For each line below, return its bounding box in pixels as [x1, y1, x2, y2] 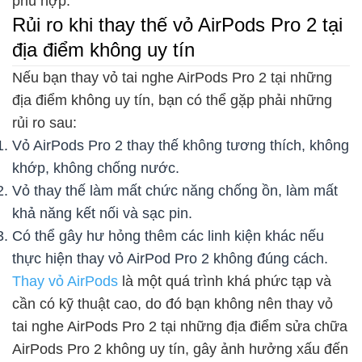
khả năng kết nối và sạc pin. [12, 205, 192, 222]
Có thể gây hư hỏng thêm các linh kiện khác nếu [12, 228, 324, 245]
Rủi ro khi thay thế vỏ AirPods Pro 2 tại [12, 13, 343, 36]
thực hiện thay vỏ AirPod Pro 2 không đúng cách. [12, 250, 328, 267]
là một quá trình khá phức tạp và [118, 273, 331, 290]
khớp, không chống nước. [12, 160, 179, 177]
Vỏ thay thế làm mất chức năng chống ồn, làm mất [12, 183, 338, 200]
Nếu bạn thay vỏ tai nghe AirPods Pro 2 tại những [12, 69, 332, 86]
